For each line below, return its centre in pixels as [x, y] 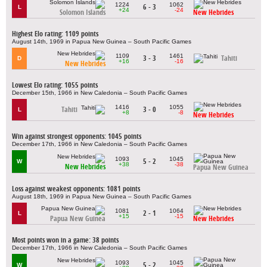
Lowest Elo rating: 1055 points [55, 85]
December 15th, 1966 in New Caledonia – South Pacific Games [100, 92]
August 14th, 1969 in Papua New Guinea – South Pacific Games [102, 41]
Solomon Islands [83, 13]
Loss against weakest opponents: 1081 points [76, 188]
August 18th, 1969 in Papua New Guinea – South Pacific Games [102, 196]
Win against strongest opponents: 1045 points [77, 136]
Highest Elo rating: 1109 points [55, 33]
